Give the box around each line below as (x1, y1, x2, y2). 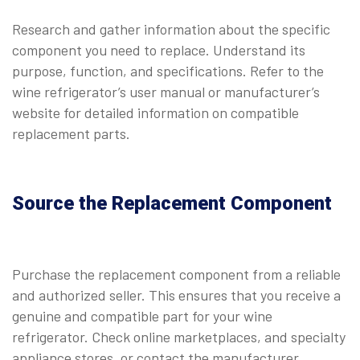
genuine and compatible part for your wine (12, 306, 272, 325)
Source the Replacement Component (12, 191, 332, 215)
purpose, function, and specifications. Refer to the (12, 61, 324, 80)
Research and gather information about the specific (12, 19, 330, 38)
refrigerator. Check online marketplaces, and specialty (12, 327, 346, 346)
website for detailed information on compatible (12, 103, 299, 121)
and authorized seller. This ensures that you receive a (12, 285, 341, 304)
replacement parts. (12, 124, 130, 142)
